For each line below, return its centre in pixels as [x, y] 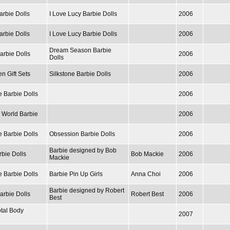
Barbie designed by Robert [87, 190]
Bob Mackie [147, 154]
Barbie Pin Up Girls [76, 174]
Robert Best [147, 194]
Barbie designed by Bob [83, 150]
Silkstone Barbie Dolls [80, 74]
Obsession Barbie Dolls [82, 134]
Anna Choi [146, 174]
